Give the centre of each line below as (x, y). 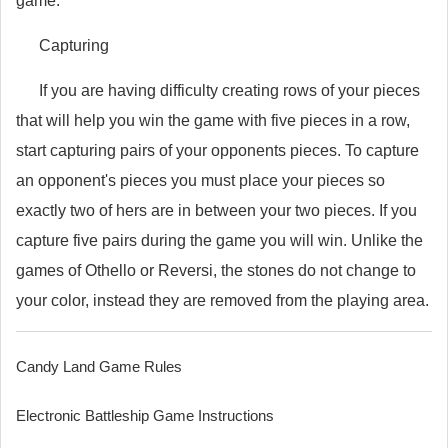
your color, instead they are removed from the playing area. (222, 300)
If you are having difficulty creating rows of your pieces (229, 90)
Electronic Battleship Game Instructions (145, 415)
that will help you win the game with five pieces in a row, (213, 120)
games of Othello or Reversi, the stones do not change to (216, 270)
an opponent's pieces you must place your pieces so (200, 180)
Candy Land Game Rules (99, 366)
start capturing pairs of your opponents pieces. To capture (217, 150)
